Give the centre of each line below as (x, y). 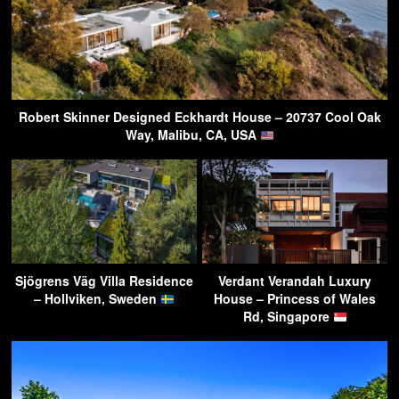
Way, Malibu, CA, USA (192, 135)
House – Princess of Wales (295, 299)
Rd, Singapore (288, 317)
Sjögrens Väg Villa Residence (104, 281)
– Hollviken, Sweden (98, 299)
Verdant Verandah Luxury (295, 281)
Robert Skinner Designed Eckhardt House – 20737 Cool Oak (199, 117)
